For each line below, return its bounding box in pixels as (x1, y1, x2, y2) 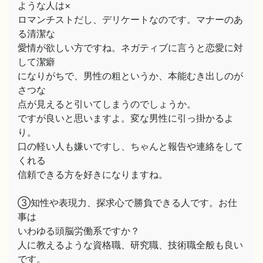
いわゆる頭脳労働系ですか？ (18, 225, 140, 237)
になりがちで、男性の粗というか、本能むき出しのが (18, 70, 243, 82)
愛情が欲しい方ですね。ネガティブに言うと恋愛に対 (18, 42, 243, 53)
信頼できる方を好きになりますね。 (18, 168, 168, 180)
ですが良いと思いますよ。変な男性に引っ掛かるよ (18, 112, 234, 124)
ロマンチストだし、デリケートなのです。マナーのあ (18, 14, 243, 25)
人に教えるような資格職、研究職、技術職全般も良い (18, 239, 243, 251)
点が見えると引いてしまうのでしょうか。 (18, 98, 196, 110)
